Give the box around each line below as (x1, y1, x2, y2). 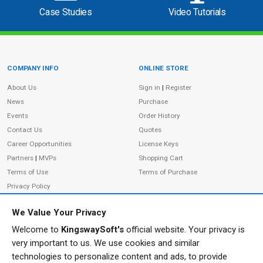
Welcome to (12, 224, 61, 235)
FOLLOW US (139, 231, 179, 240)
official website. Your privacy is (124, 224, 245, 235)
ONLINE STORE (139, 63, 188, 72)
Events (7, 111, 28, 120)
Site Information (6, 68, 58, 76)
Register (166, 83, 191, 92)
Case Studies (39, 6, 92, 18)
